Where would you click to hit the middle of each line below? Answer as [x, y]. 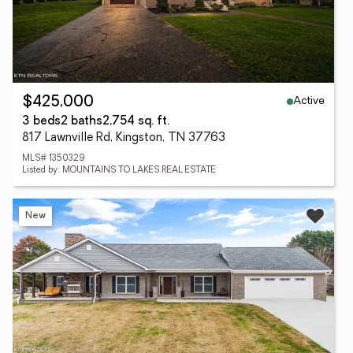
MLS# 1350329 [53, 159]
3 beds [41, 122]
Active [309, 101]
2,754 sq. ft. [136, 122]
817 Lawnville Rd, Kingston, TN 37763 [124, 138]
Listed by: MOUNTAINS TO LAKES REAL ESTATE [119, 171]
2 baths [82, 122]
